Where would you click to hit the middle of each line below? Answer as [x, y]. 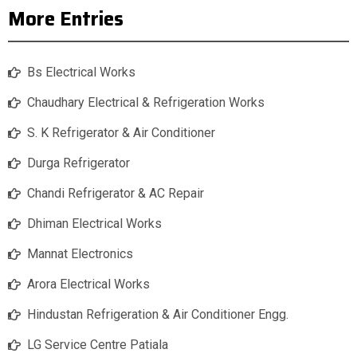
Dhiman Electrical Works [94, 224]
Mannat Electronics [80, 254]
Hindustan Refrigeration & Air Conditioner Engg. [158, 315]
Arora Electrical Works [88, 284]
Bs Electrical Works [81, 73]
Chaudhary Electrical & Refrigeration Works [146, 103]
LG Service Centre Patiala [98, 345]
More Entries [66, 20]
